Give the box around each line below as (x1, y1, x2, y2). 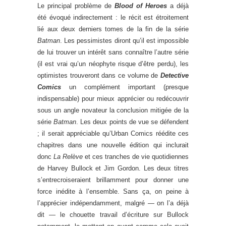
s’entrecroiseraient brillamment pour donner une (37, 176, 189, 184)
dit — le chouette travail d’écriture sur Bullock (37, 211, 189, 219)
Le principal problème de (37, 2, 111, 10)
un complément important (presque (61, 83, 189, 91)
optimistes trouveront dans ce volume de (37, 72, 160, 80)
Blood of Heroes (111, 2, 167, 10)
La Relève (53, 153, 85, 161)
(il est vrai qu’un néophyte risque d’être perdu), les (37, 60, 189, 68)
